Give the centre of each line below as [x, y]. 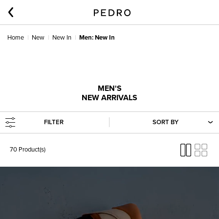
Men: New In [97, 38]
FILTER [54, 122]
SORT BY [165, 122]
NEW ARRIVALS [109, 98]
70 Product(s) [28, 150]
